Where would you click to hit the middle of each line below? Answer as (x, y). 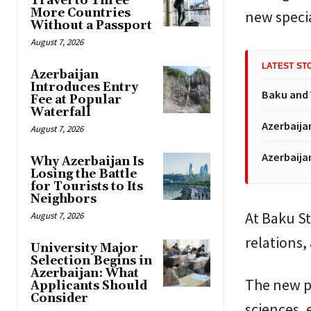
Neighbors (64, 200)
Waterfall (61, 113)
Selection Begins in (91, 261)
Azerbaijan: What (85, 274)
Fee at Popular (76, 100)
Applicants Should (89, 286)
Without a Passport (91, 26)
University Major (84, 249)
